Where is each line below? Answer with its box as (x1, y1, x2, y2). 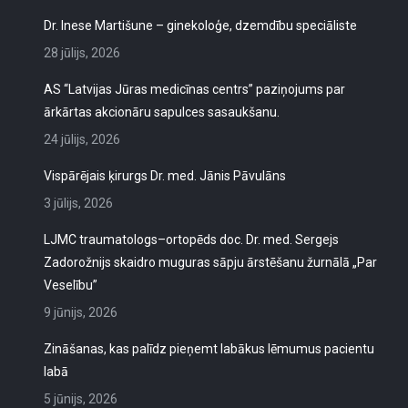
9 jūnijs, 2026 (44, 305, 118, 320)
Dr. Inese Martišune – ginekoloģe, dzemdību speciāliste (44, 18, 358, 33)
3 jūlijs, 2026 (44, 196, 114, 210)
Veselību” (44, 278, 98, 292)
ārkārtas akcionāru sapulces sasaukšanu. (44, 105, 280, 119)
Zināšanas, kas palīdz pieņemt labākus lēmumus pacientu (44, 342, 375, 356)
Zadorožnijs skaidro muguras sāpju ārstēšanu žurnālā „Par (44, 255, 378, 270)
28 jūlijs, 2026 (44, 46, 121, 60)
